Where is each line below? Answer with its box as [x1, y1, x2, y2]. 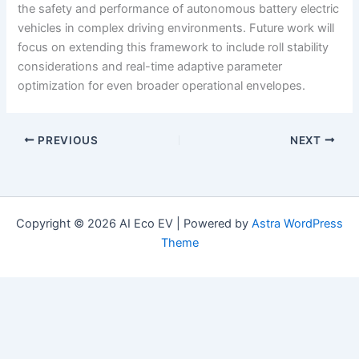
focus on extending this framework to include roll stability [18, 40, 329, 55]
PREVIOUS [34, 133, 99, 147]
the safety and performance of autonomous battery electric [18, 2, 340, 17]
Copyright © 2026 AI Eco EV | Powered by [16, 216, 252, 232]
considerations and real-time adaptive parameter [18, 59, 283, 75]
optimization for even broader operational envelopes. [18, 79, 306, 94]
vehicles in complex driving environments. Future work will [18, 21, 335, 36]
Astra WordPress [252, 216, 343, 232]
